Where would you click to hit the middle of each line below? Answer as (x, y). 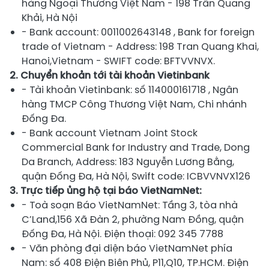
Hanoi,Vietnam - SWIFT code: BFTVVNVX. (118, 61)
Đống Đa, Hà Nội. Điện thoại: (90, 234)
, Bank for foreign (214, 32)
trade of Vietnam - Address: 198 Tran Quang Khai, (140, 47)
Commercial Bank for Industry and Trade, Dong (136, 148)
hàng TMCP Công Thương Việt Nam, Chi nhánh (134, 104)
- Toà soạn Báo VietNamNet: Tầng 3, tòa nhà (130, 205)
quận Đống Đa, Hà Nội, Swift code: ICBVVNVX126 (136, 177)
